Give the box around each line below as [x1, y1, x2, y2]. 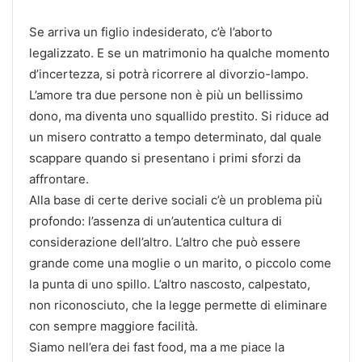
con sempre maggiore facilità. [29, 318, 198, 334]
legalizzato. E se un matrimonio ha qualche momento [29, 44, 330, 61]
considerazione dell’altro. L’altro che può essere [29, 234, 301, 250]
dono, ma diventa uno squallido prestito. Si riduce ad [29, 107, 329, 124]
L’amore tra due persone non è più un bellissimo [29, 86, 303, 103]
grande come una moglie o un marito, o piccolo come [29, 255, 331, 271]
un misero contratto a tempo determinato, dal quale [29, 128, 322, 145]
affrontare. [29, 170, 89, 187]
